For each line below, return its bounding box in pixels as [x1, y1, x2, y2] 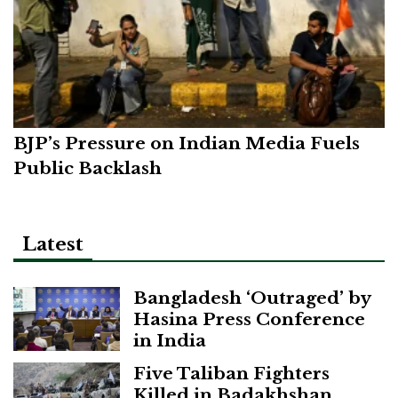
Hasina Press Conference [133, 308, 365, 330]
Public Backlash [13, 157, 162, 179]
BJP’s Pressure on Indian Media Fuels [13, 132, 360, 155]
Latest [22, 232, 84, 256]
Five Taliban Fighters [133, 362, 330, 385]
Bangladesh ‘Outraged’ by [133, 287, 370, 309]
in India [133, 330, 206, 352]
